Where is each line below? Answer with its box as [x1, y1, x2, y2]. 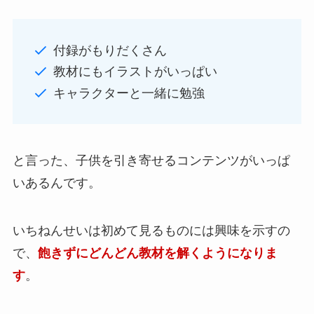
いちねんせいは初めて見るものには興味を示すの [12, 223, 290, 238]
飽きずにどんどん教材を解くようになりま [37, 245, 278, 260]
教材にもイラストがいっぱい [53, 64, 218, 79]
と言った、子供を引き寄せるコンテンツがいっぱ [12, 153, 290, 168]
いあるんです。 [12, 175, 101, 190]
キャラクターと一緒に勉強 [53, 86, 205, 100]
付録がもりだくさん [53, 43, 168, 57]
